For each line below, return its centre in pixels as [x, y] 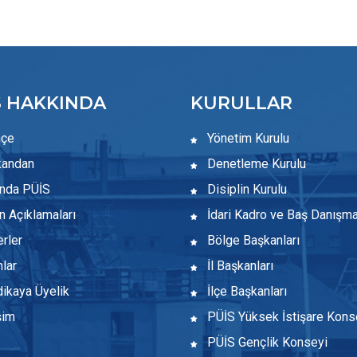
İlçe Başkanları [245, 291]
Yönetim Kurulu [247, 138]
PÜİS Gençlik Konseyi [266, 342]
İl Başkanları [239, 266]
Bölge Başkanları [252, 240]
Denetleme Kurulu [255, 164]
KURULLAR [241, 103]
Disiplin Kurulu [245, 189]
